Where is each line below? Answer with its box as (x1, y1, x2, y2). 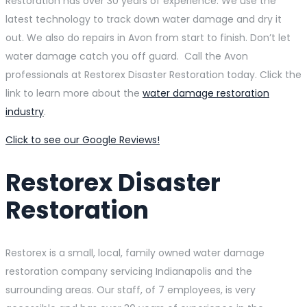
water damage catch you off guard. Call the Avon (5, 49, 248, 63)
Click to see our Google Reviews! (5, 132, 160, 147)
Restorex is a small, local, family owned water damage (5, 246, 265, 260)
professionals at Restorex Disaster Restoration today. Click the (5, 67, 302, 82)
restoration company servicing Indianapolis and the (5, 265, 252, 279)
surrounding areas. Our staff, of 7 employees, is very (5, 283, 256, 297)
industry (5, 104, 44, 119)
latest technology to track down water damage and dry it (5, 12, 282, 26)
